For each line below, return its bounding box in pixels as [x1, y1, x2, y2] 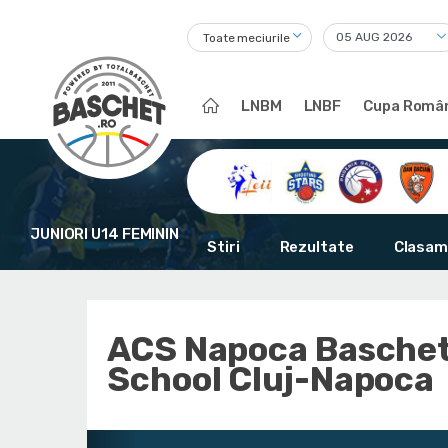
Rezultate [279, 238, 354, 256]
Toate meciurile [203, 31, 290, 46]
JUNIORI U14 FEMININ [29, 225, 180, 243]
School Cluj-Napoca [107, 359, 435, 400]
